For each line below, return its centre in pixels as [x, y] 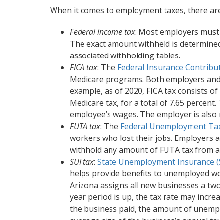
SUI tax [82, 162]
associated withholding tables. [125, 55]
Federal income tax [102, 32]
